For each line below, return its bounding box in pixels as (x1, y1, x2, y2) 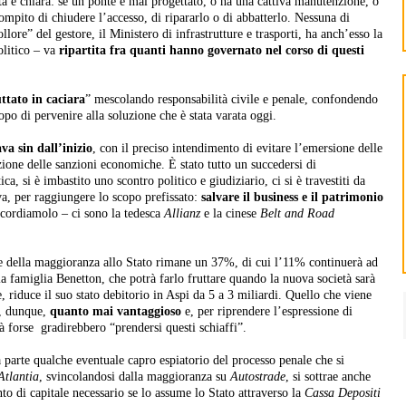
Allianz (164, 207, 200, 221)
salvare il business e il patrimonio (201, 190, 383, 205)
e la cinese (200, 207, 260, 221)
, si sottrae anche (285, 370, 371, 384)
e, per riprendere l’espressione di (181, 304, 353, 319)
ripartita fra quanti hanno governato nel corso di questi (59, 43, 364, 58)
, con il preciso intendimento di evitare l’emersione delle (92, 141, 382, 156)
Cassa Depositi (304, 386, 381, 401)
